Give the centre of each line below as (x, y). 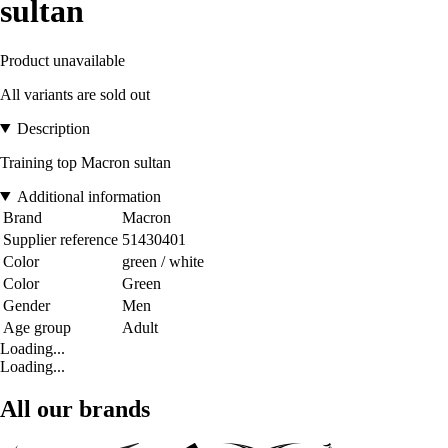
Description (53, 128)
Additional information (88, 196)
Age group (37, 327)
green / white (163, 261)
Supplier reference (60, 239)
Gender (26, 305)
